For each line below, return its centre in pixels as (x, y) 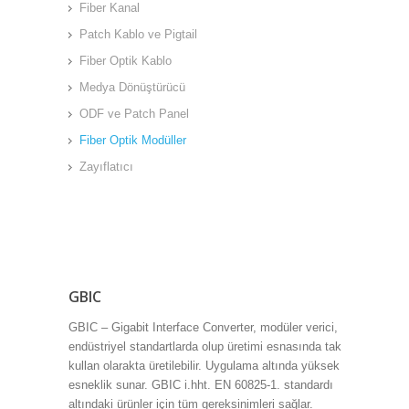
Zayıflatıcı (106, 167)
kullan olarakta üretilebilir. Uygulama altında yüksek (204, 366)
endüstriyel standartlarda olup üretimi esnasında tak (204, 346)
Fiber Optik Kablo (125, 61)
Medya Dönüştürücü (132, 87)
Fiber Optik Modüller (132, 140)
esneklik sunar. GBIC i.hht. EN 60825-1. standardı (200, 385)
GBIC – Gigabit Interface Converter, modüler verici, (203, 327)
